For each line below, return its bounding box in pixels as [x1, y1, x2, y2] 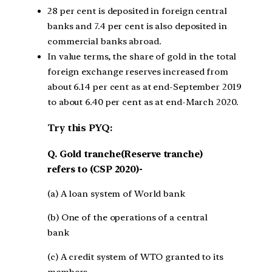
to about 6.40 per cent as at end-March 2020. [47, 96, 239, 107]
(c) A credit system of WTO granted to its [47, 251, 223, 263]
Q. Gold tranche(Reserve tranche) [47, 148, 203, 160]
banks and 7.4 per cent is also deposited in [47, 20, 227, 32]
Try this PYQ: [47, 122, 112, 134]
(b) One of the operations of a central [47, 212, 208, 223]
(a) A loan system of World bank [47, 188, 185, 199]
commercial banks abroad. [47, 35, 161, 47]
